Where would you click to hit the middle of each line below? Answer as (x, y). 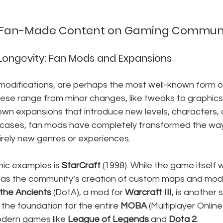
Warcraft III (148, 192)
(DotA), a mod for (88, 192)
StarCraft (81, 166)
